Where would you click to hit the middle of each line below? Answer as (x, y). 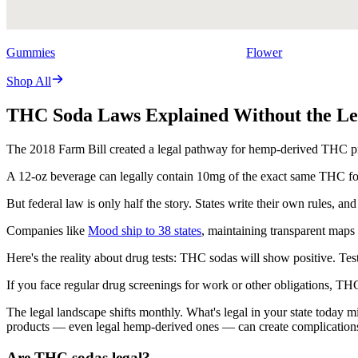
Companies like (47, 231)
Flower (265, 53)
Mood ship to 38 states (145, 231)
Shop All (29, 82)
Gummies (31, 53)
